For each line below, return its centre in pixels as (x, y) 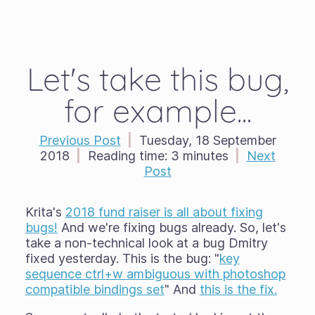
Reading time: (127, 156)
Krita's (45, 212)
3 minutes (198, 156)
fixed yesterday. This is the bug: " (122, 258)
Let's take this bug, (157, 79)
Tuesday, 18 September (207, 140)
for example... (157, 110)
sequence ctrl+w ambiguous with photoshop (155, 274)
